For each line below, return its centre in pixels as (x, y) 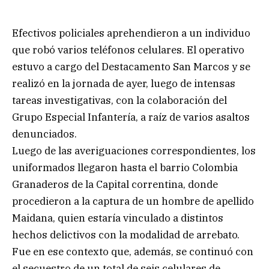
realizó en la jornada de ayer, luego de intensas (124, 83)
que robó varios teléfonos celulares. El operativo (128, 50)
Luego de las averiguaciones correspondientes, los (134, 150)
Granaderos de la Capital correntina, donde (115, 184)
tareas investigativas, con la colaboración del (119, 100)
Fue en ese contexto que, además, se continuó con (133, 251)
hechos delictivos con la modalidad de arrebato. (126, 234)
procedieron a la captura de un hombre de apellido (133, 201)
